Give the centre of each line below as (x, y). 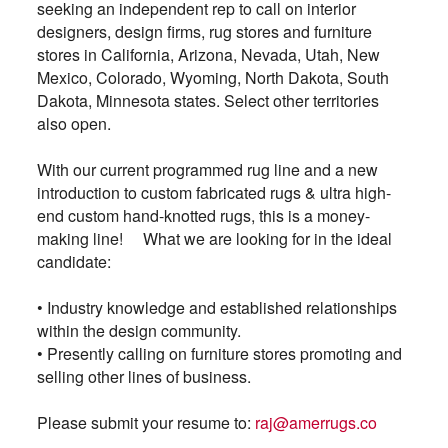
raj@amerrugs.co (315, 422)
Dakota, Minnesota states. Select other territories (207, 100)
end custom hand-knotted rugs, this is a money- (203, 215)
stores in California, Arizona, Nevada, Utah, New (208, 54)
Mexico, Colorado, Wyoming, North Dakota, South (212, 77)
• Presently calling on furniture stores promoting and (219, 353)
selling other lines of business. (153, 376)
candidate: (78, 261)
